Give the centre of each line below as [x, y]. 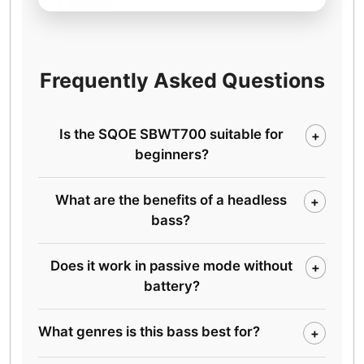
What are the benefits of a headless [171, 199]
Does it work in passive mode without [172, 265]
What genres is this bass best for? [149, 331]
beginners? [171, 154]
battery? [171, 286]
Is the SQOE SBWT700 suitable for [172, 134]
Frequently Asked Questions [182, 80]
